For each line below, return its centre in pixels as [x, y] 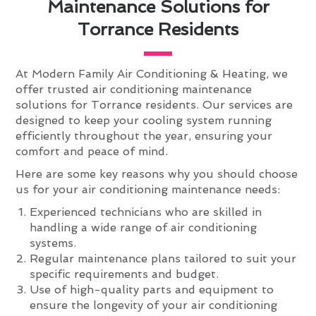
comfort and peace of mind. [92, 151]
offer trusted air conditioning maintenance [134, 89]
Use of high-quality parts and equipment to [152, 289]
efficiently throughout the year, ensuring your [144, 135]
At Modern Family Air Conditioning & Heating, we [152, 73]
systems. [53, 243]
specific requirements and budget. [124, 274]
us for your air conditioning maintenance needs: [148, 189]
